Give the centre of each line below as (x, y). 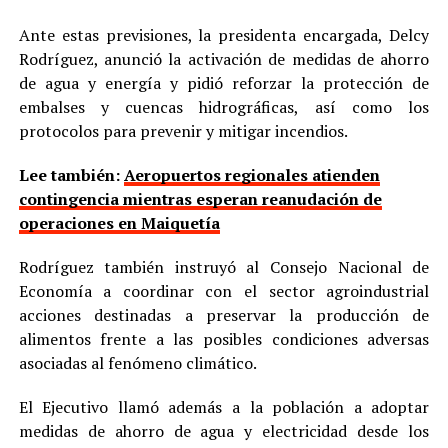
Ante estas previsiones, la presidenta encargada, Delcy (224, 35)
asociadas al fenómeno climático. (137, 363)
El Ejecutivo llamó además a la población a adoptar (224, 407)
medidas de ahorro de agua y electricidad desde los (224, 431)
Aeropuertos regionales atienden (251, 175)
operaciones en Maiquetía (119, 223)
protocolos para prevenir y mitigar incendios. (183, 131)
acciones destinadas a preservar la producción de (224, 315)
